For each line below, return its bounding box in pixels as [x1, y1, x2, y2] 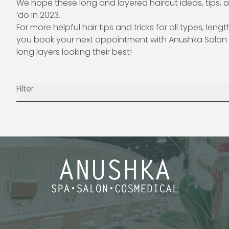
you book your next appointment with [16, 34, 169, 45]
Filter [16, 83, 34, 95]
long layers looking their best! [16, 46, 132, 58]
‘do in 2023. [16, 9, 60, 21]
